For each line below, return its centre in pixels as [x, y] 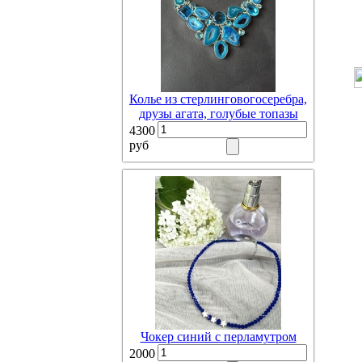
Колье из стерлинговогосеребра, [218, 99]
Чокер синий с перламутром [218, 337]
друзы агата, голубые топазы [218, 114]
